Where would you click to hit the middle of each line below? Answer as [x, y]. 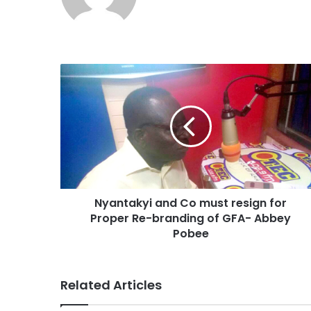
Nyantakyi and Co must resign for [191, 203]
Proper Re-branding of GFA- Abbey [191, 218]
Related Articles [111, 285]
